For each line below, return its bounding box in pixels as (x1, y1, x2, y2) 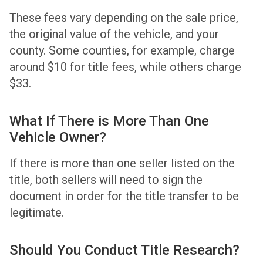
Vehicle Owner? (9, 129, 106, 146)
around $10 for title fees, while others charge (9, 60, 241, 75)
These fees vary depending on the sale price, (9, 11, 238, 25)
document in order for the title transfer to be (9, 189, 239, 204)
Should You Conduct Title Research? (9, 242, 240, 259)
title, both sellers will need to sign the (9, 173, 203, 187)
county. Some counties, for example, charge (9, 43, 235, 58)
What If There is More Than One (9, 113, 209, 130)
